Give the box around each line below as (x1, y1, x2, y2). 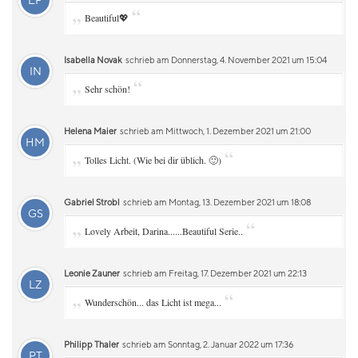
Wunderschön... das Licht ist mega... (85, 296, 221, 308)
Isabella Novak (64, 54, 122, 65)
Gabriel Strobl (64, 197, 120, 207)
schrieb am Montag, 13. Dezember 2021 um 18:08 (121, 197, 311, 207)
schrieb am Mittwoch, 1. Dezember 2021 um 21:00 (118, 125, 311, 136)
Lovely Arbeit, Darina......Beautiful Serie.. (85, 225, 243, 237)
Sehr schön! (85, 82, 130, 95)
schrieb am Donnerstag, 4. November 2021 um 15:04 (124, 54, 327, 65)
